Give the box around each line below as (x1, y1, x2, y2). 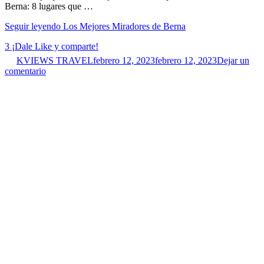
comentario (5, 66, 46, 77)
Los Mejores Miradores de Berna (63, 21, 186, 32)
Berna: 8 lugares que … (5, 1, 93, 12)
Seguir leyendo (5, 21, 63, 32)
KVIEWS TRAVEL (16, 55, 93, 66)
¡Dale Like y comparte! (12, 41, 98, 52)
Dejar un (217, 55, 249, 66)
